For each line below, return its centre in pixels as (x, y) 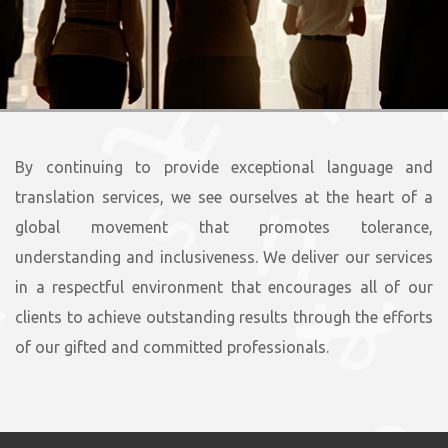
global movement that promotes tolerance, (224, 227)
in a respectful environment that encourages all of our (224, 287)
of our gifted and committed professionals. (172, 347)
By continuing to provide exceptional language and (224, 167)
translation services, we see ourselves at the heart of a (224, 197)
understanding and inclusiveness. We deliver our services (224, 257)
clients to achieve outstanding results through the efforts (224, 317)
